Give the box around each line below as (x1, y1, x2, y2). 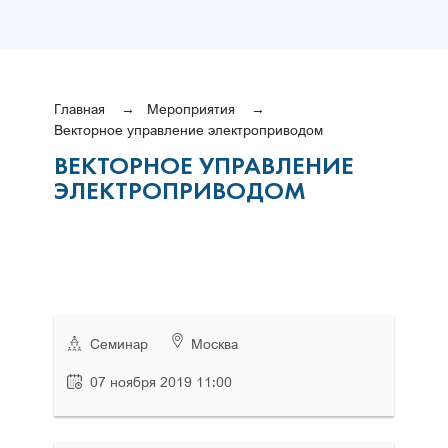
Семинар (90, 335, 148, 352)
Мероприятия (147, 100, 235, 117)
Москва (191, 335, 238, 352)
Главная (54, 100, 105, 117)
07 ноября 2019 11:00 (90, 373, 232, 390)
